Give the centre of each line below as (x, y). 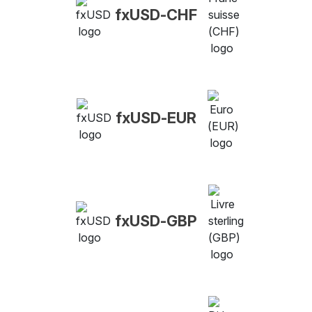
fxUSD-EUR (156, 117)
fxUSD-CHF (156, 14)
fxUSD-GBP (156, 220)
